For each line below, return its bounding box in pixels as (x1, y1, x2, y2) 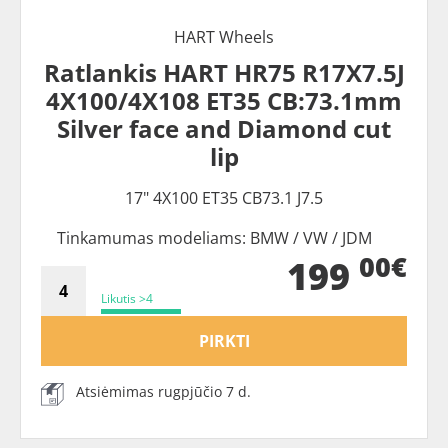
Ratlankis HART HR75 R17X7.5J (43, 56, 405, 89)
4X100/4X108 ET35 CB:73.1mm (46, 84, 402, 117)
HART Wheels (174, 26, 274, 48)
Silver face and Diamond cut (57, 112, 391, 145)
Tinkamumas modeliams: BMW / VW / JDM (56, 227, 372, 249)
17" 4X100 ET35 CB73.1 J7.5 (125, 187, 323, 209)
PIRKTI (198, 330, 250, 352)
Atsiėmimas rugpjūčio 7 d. (76, 382, 251, 401)
